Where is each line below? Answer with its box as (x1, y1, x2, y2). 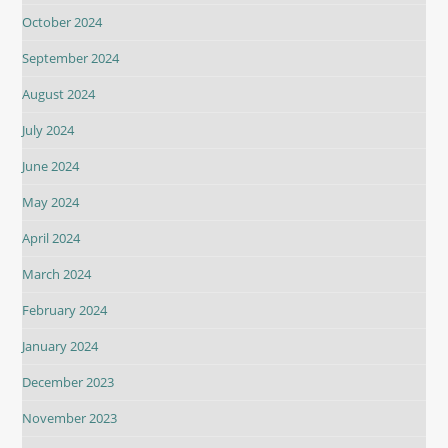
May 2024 (22, 193, 80, 212)
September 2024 (22, 49, 120, 68)
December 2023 (22, 373, 115, 392)
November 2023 (22, 409, 118, 428)
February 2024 (22, 301, 108, 320)
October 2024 (22, 13, 103, 32)
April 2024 (22, 229, 81, 248)
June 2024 (22, 157, 80, 176)
